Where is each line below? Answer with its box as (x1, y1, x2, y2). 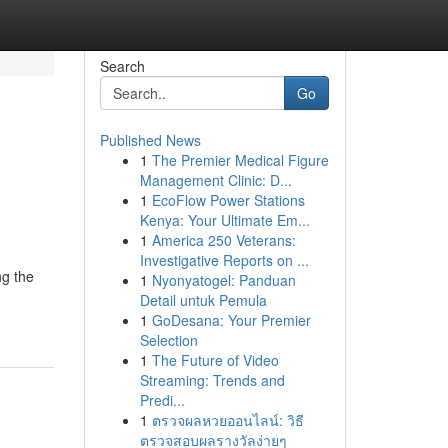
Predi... (139, 390, 185, 410)
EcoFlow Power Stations (151, 190, 305, 210)
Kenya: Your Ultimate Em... (139, 210, 310, 230)
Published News (99, 130, 201, 150)
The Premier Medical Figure (151, 150, 329, 170)
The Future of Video (151, 350, 279, 370)
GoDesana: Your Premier (151, 310, 311, 330)
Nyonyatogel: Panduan (151, 270, 296, 290)
